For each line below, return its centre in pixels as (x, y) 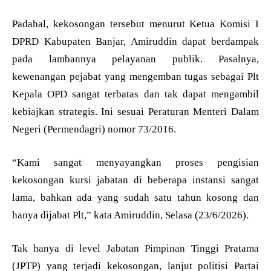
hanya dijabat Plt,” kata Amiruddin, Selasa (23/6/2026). (130, 215)
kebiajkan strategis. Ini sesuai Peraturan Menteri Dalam (135, 111)
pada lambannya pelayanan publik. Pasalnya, (135, 59)
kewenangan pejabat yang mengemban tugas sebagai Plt (135, 76)
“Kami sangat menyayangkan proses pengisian (135, 162)
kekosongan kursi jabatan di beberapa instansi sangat (135, 180)
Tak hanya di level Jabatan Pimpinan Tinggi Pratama (135, 248)
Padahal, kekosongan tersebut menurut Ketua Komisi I (135, 24)
